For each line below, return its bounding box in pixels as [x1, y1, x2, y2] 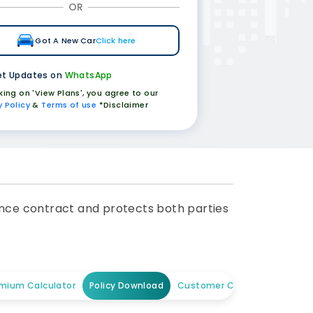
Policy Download [89, 279, 164, 291]
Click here [95, 35, 136, 46]
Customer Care [177, 279, 249, 291]
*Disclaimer [96, 99, 148, 110]
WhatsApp [64, 68, 112, 81]
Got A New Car [35, 35, 96, 46]
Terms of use [41, 99, 97, 110]
